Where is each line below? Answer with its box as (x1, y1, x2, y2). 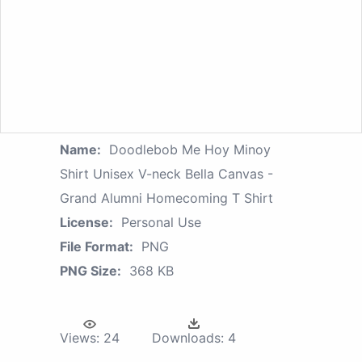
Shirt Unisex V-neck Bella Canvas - (60, 165, 273, 182)
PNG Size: (60, 262, 121, 279)
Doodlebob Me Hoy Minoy (109, 141, 271, 158)
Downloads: (152, 329, 224, 346)
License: (60, 213, 113, 230)
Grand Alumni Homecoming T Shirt (60, 189, 273, 206)
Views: (60, 329, 99, 346)
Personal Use (121, 213, 201, 230)
